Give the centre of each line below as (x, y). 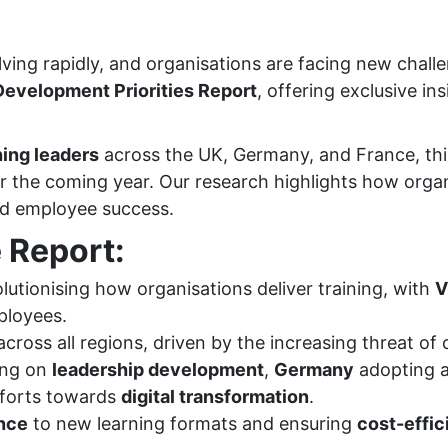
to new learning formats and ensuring (192, 423)
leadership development (158, 369)
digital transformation (215, 396)
